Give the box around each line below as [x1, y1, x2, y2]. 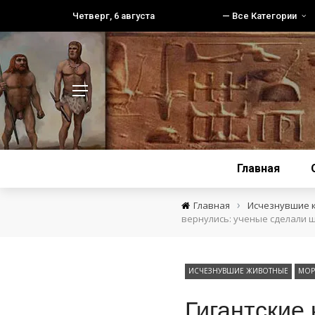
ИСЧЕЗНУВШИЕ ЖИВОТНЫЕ [188, 266, 288, 276]
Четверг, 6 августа [72, 11, 155, 21]
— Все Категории [222, 11, 297, 21]
